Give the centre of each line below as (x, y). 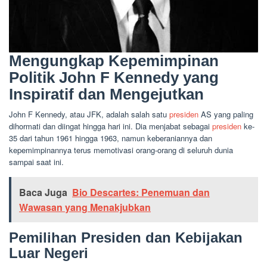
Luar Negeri (49, 253)
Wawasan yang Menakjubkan (85, 207)
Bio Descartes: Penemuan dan (141, 192)
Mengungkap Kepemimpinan (114, 61)
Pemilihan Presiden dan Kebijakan (126, 237)
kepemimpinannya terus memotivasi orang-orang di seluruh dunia (121, 150)
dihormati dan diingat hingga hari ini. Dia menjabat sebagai (111, 126)
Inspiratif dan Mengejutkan (106, 94)
